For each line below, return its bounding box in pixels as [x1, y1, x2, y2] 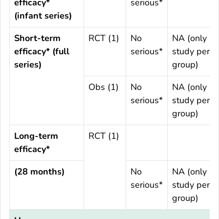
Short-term [14, 32, 61, 44]
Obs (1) [88, 81, 119, 93]
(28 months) [14, 166, 65, 178]
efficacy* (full [14, 45, 69, 58]
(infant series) [14, 10, 72, 22]
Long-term [14, 130, 58, 142]
